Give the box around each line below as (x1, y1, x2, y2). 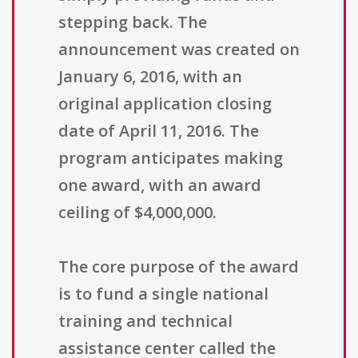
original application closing (58, 93, 272, 115)
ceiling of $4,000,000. (58, 201, 217, 224)
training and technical (58, 310, 233, 332)
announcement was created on (58, 38, 300, 61)
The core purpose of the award (58, 256, 299, 278)
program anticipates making (58, 147, 283, 169)
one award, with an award (58, 174, 261, 197)
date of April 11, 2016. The (58, 120, 259, 142)
